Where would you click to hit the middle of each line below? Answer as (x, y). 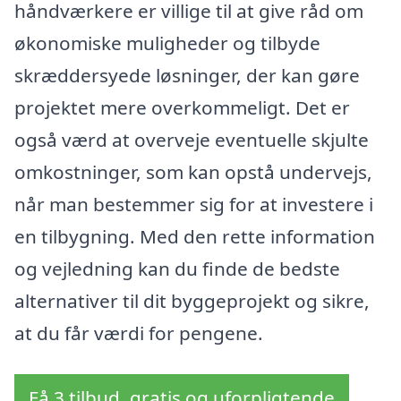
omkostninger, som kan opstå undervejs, (193, 171)
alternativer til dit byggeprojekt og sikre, (192, 300)
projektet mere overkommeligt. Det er (182, 107)
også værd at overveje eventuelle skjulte (192, 139)
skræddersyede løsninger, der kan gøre (187, 75)
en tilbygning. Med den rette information (195, 236)
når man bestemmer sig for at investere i (194, 204)
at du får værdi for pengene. (139, 333)
